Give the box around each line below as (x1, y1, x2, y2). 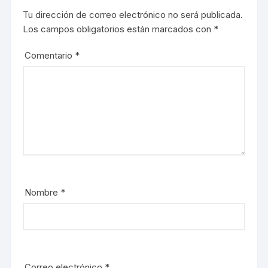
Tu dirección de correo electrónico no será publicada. (23, 9, 243, 20)
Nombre (25, 187, 61, 198)
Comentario (25, 50, 75, 61)
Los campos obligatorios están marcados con (23, 23, 214, 35)
